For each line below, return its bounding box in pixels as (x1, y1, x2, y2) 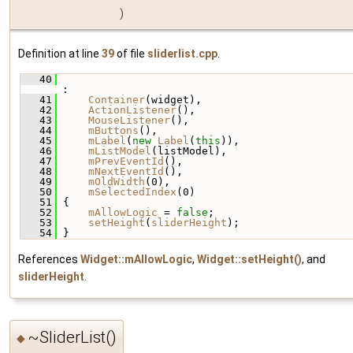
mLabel (88, 134, 126, 147)
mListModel (88, 144, 151, 157)
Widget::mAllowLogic (80, 252, 192, 266)
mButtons (88, 124, 139, 136)
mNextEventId (88, 165, 164, 177)
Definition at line (18, 46, 102, 60)
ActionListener (88, 103, 176, 116)
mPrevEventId (88, 154, 164, 167)
